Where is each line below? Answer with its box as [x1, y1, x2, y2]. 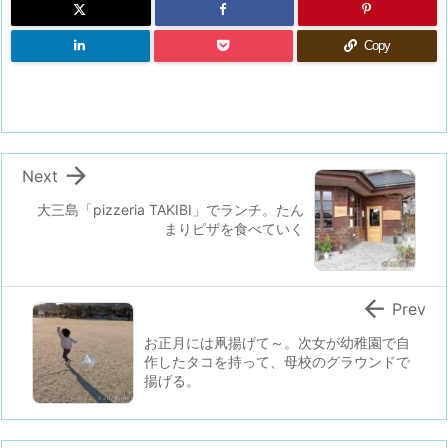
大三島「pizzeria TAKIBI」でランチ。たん [37, 201, 304, 219]
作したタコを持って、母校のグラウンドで [144, 353, 410, 371]
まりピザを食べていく [164, 220, 304, 238]
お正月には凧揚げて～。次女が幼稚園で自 [144, 334, 410, 352]
